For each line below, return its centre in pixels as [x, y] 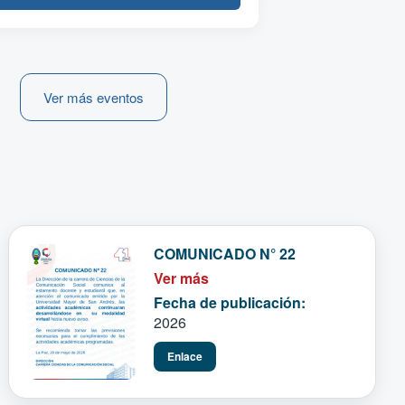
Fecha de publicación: [230, 302]
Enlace [185, 356]
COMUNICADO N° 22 [225, 253]
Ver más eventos [94, 97]
